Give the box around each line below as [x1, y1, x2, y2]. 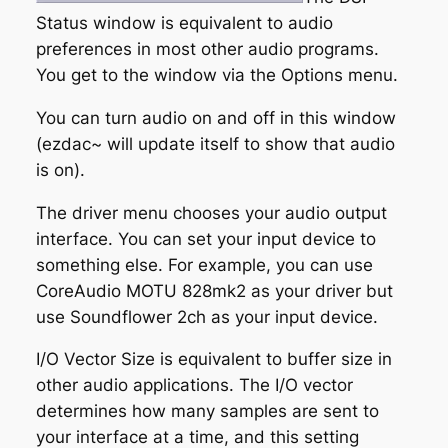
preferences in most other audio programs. [35, 39, 379, 59]
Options [280, 65, 343, 85]
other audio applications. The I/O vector [35, 375, 353, 396]
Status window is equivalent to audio [35, 13, 333, 33]
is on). [35, 159, 85, 180]
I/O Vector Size [35, 349, 155, 370]
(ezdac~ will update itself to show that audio [35, 133, 395, 154]
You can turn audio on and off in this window [35, 107, 396, 128]
